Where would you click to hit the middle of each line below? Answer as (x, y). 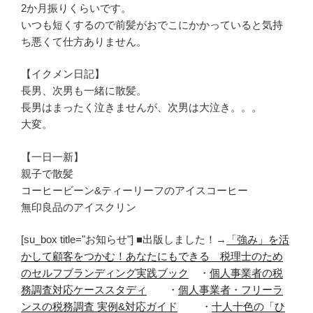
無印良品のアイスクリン (79, 207)
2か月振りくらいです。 (76, 8)
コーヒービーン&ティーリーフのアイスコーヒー (134, 190)
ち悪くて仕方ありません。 (84, 41)
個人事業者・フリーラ (231, 290)
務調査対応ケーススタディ (84, 290)
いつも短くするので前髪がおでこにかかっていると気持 (152, 24)
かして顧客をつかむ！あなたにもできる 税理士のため (152, 256)
